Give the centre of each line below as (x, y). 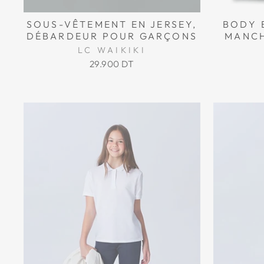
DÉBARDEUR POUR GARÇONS (112, 36)
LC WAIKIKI (112, 50)
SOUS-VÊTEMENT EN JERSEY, (112, 24)
